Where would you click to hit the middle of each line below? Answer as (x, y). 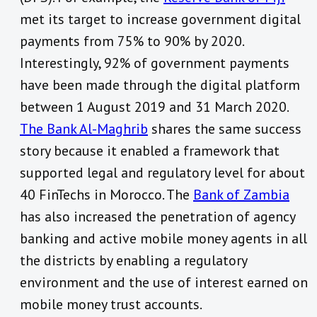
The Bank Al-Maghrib (84, 129)
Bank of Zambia (241, 195)
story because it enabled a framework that (150, 151)
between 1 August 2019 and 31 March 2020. (154, 107)
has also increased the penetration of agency (157, 217)
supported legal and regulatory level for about (162, 173)
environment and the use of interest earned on (164, 283)
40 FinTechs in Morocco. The (106, 195)
